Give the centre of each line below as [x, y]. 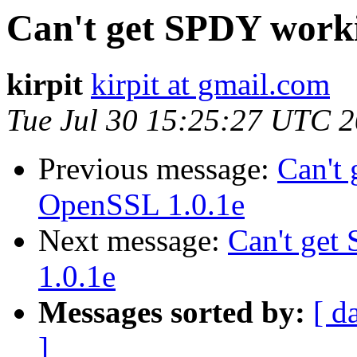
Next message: [133, 241]
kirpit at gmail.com [210, 84]
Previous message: [158, 169]
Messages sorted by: [172, 312]
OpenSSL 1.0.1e [141, 205]
